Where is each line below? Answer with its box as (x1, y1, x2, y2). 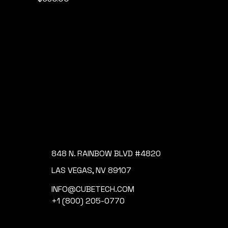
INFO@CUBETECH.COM (51, 183, 134, 194)
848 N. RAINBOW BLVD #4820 (51, 148, 161, 159)
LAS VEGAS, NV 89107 (51, 164, 131, 176)
